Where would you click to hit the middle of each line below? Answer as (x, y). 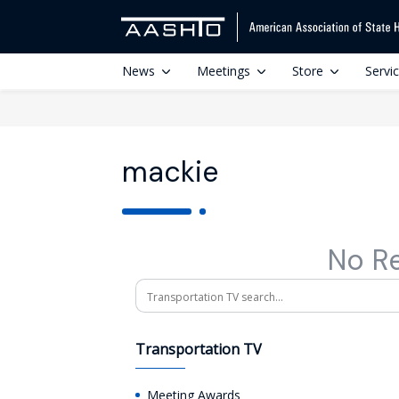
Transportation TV (199, 349)
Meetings (224, 71)
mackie (170, 172)
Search (157, 289)
